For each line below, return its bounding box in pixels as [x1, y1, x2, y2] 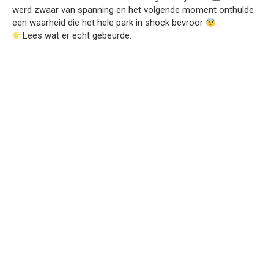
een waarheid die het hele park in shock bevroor [12, 17, 206, 28]
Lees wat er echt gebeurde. [23, 30, 132, 41]
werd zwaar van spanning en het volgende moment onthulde [12, 4, 254, 15]
